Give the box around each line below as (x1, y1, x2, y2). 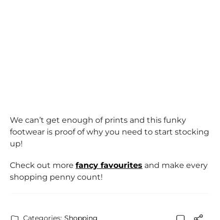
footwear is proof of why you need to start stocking (10, 127, 209, 137)
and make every (142, 161, 208, 170)
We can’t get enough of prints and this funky (10, 115, 186, 125)
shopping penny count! (10, 172, 103, 182)
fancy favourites (76, 161, 142, 170)
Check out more (10, 161, 76, 170)
